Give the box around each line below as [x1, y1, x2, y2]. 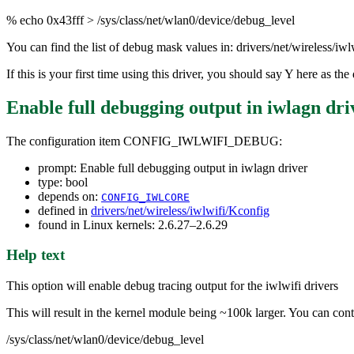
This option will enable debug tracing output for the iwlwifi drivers [6, 278, 338, 292]
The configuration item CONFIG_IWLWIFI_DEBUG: [6, 134, 282, 148]
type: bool [38, 175, 88, 189]
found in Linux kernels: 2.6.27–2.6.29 [38, 217, 228, 232]
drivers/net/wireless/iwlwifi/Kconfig [91, 203, 269, 217]
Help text [6, 247, 65, 264]
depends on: [38, 189, 101, 203]
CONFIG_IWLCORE [101, 190, 190, 203]
